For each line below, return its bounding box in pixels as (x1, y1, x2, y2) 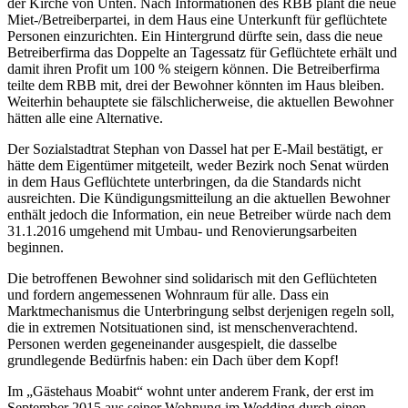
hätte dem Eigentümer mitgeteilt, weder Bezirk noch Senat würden (7, 157, 389, 173)
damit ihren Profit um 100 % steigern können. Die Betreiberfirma (7, 60, 380, 76)
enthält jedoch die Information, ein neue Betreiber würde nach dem (7, 206, 391, 222)
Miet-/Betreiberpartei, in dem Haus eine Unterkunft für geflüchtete (7, 11, 387, 27)
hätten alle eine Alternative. (7, 109, 163, 126)
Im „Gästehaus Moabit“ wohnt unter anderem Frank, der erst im (7, 382, 373, 399)
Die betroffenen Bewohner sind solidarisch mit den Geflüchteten (7, 270, 377, 286)
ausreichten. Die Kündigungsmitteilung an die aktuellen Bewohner (7, 189, 390, 206)
